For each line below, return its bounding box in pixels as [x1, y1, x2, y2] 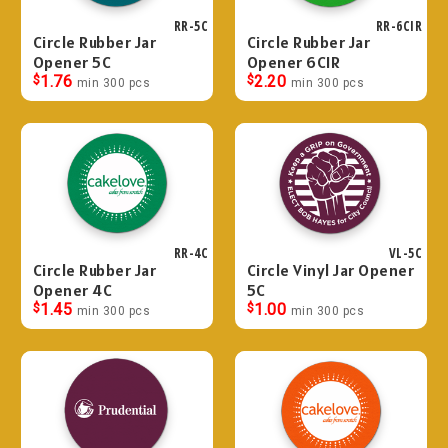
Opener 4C [32, 280, 113, 301]
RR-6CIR [375, 16, 422, 35]
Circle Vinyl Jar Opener [246, 260, 415, 281]
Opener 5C [32, 52, 112, 73]
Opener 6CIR [246, 52, 341, 73]
